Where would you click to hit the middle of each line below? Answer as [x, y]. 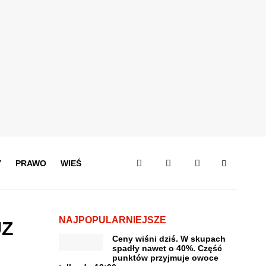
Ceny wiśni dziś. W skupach [169, 239]
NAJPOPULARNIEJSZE [112, 220]
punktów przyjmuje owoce [165, 258]
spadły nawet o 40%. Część [167, 248]
